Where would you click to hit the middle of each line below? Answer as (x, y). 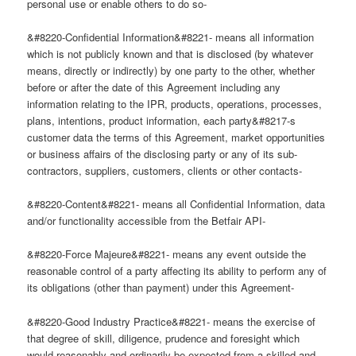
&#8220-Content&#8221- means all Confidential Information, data (176, 204)
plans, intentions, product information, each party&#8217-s (162, 121)
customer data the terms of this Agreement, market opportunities (176, 137)
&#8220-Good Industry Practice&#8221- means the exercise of (172, 321)
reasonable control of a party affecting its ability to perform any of (177, 271)
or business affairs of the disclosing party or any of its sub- (163, 154)
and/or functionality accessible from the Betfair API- (147, 221)
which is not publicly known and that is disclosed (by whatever (170, 54)
